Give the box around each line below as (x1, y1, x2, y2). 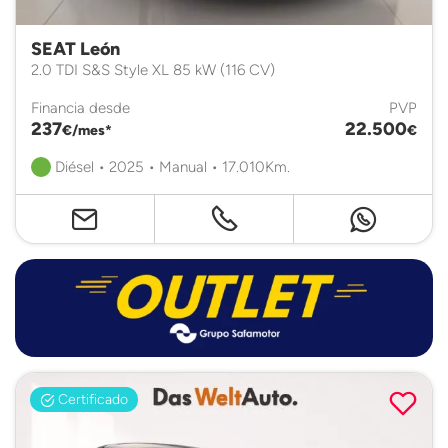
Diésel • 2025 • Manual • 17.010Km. (51, 157, 290, 176)
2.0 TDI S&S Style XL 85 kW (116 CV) (31, 60, 275, 79)
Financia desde (31, 98, 130, 117)
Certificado (54, 389, 128, 408)
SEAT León (31, 38, 120, 60)
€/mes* (62, 122, 112, 138)
